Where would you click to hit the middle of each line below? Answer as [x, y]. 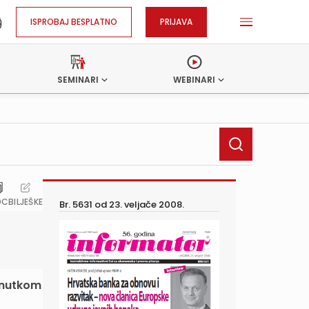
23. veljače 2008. [147, 205]
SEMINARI [78, 80]
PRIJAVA [176, 21]
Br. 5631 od [84, 205]
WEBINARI [195, 80]
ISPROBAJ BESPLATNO [74, 21]
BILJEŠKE [26, 202]
